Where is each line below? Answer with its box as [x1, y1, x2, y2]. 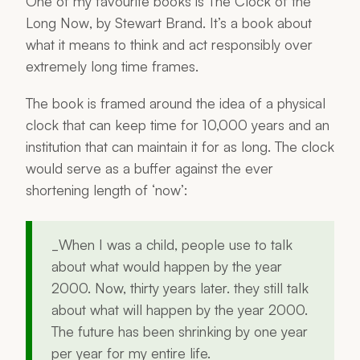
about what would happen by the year [51, 256, 282, 275]
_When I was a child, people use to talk [51, 235, 292, 253]
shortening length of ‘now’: [26, 180, 188, 198]
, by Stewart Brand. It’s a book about [89, 13, 312, 31]
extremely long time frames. [26, 56, 198, 75]
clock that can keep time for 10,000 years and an [26, 115, 329, 133]
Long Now [26, 13, 89, 31]
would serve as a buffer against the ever [26, 158, 273, 177]
